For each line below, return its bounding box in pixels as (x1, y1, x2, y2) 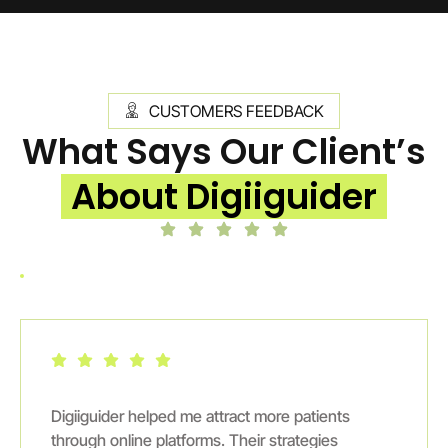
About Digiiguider (71, 171, 377, 221)
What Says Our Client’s (22, 126, 426, 176)
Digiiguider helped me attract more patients (51, 405, 350, 426)
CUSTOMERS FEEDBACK (149, 100, 324, 121)
